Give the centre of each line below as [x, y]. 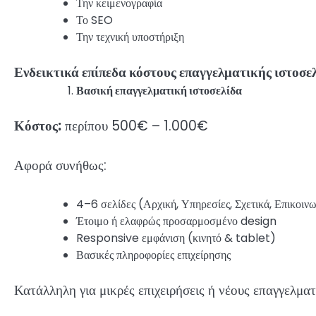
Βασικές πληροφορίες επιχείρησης [153, 255]
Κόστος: [38, 126]
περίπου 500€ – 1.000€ [135, 126]
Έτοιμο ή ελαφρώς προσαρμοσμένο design [176, 221]
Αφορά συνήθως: [60, 166]
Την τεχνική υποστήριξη [130, 37]
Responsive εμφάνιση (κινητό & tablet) [176, 238]
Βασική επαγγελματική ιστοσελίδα [159, 90]
